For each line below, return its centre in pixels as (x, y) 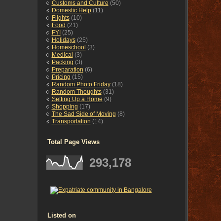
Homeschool (69, 48)
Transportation (71, 122)
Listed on (61, 216)
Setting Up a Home (77, 99)
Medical (62, 55)
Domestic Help (71, 11)
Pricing (61, 77)
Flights (60, 18)
